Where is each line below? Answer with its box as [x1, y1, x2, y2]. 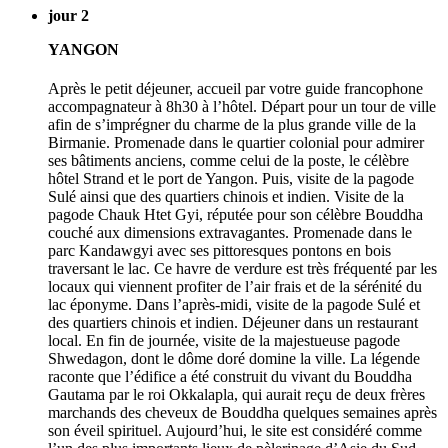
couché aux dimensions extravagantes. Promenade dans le [48, 224, 412, 242]
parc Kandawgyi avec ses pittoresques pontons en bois [48, 242, 391, 260]
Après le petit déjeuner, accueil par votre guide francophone [48, 80, 423, 98]
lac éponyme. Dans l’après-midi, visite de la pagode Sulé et [48, 296, 420, 314]
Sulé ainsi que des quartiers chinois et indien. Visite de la [48, 188, 404, 206]
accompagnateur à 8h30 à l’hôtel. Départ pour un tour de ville [48, 98, 436, 116]
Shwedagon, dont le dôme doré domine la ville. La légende [48, 350, 420, 368]
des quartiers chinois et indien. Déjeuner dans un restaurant [48, 314, 418, 332]
